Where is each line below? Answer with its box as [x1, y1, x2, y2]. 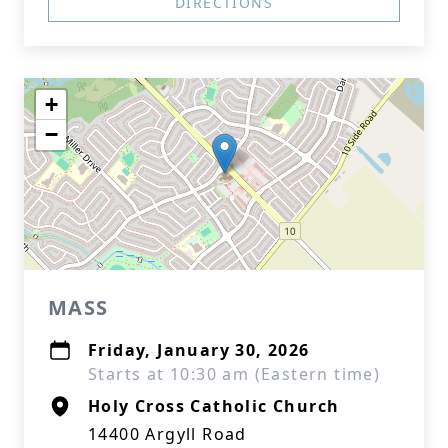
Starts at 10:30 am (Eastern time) [88, 363, 381, 385]
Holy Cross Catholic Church [88, 395, 340, 417]
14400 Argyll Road [88, 423, 247, 445]
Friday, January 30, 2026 [88, 339, 310, 361]
